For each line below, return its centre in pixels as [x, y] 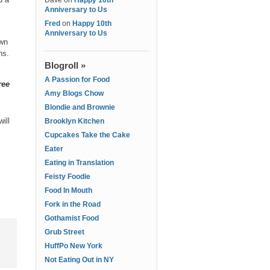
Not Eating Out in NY [79, 260]
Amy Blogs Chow [74, 93]
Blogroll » [65, 65]
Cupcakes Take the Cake [87, 135]
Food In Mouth [68, 190]
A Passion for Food [77, 80]
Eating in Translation [79, 163]
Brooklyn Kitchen [74, 121]
